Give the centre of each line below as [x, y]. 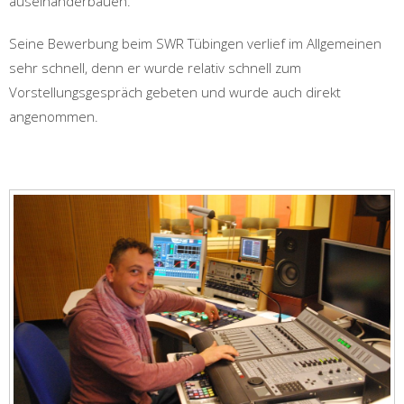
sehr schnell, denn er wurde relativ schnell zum [155, 68]
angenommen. [54, 116]
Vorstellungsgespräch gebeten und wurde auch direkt [175, 92]
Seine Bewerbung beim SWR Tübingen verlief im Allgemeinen [195, 43]
